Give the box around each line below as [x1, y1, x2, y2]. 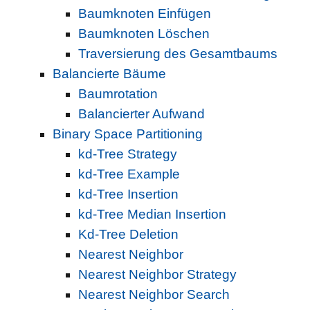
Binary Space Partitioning [53, 127, 203, 142]
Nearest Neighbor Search [77, 287, 230, 302]
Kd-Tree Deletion [77, 227, 179, 242]
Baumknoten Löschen [77, 26, 210, 42]
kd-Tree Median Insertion [77, 207, 226, 222]
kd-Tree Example [77, 167, 180, 182]
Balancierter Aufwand [77, 107, 205, 122]
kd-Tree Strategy [77, 147, 177, 162]
